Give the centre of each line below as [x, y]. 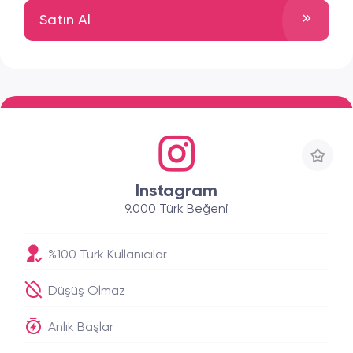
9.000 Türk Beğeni [176, 210]
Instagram [176, 191]
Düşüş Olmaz [85, 292]
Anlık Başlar [79, 328]
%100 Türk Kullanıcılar [106, 255]
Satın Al [65, 20]
